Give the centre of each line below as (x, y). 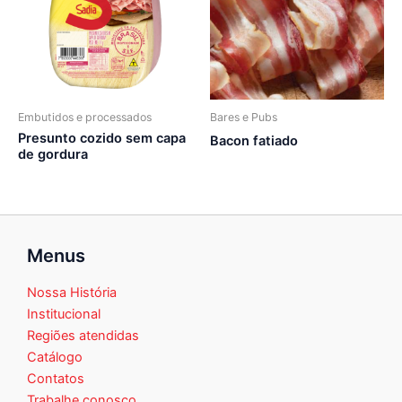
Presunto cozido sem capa (102, 139)
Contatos (56, 379)
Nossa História (72, 293)
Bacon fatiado (254, 141)
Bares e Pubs (244, 117)
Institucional (64, 315)
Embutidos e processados (85, 117)
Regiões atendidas (83, 336)
